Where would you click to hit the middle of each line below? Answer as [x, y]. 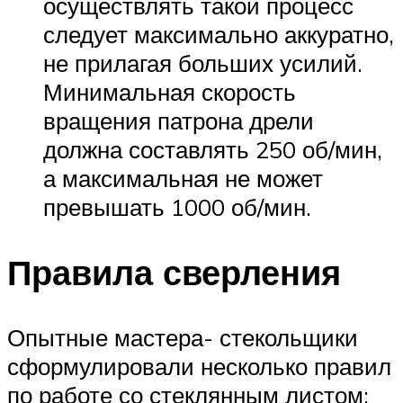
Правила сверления [174, 273]
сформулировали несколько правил [199, 367]
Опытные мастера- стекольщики [183, 338]
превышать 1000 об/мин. [177, 207]
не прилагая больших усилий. [203, 63]
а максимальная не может [183, 179]
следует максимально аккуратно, [219, 35]
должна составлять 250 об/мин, [213, 150]
